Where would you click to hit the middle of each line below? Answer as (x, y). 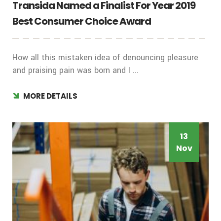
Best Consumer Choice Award (82, 21)
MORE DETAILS (50, 96)
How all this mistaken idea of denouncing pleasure (105, 58)
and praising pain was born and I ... (75, 71)
